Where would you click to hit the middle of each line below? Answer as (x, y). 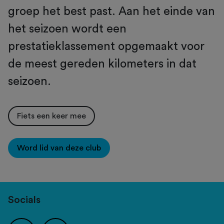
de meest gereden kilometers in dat (102, 64)
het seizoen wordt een (67, 29)
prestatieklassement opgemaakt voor (106, 46)
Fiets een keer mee (51, 116)
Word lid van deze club (59, 148)
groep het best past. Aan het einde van (111, 11)
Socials (24, 200)
